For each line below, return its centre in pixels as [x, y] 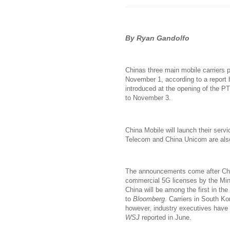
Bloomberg [149, 199]
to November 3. [148, 98]
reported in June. [166, 217]
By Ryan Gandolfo [157, 38]
